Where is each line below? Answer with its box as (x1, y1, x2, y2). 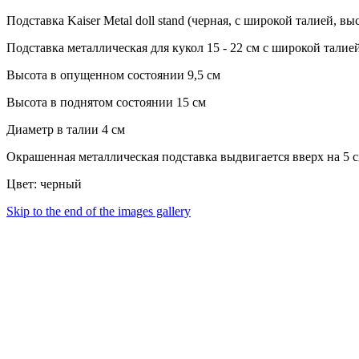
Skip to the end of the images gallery (6, 204, 191, 218)
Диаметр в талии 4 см (6, 122, 125, 136)
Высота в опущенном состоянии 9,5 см (6, 67, 220, 82)
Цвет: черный (6, 176, 82, 191)
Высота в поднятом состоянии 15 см (6, 95, 206, 109)
